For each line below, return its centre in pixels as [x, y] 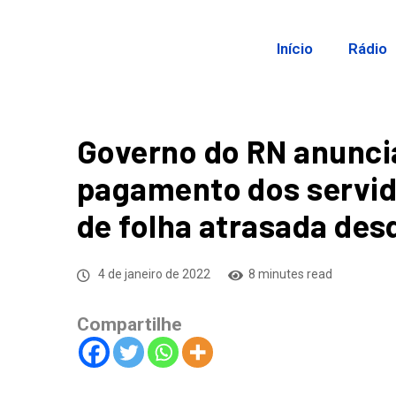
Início [295, 49]
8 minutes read [290, 274]
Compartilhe [129, 324]
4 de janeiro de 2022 [153, 274]
